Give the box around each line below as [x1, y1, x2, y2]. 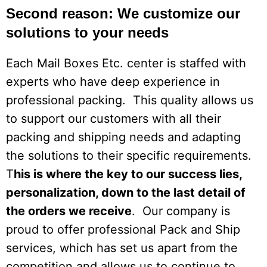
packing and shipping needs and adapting [6, 129, 241, 144]
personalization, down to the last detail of [6, 185, 246, 200]
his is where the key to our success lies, [14, 166, 242, 181]
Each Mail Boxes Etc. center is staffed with [6, 55, 246, 70]
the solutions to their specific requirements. [6, 148, 252, 163]
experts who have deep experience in [6, 74, 220, 89]
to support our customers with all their [6, 111, 221, 126]
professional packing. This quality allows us [6, 92, 253, 107]
